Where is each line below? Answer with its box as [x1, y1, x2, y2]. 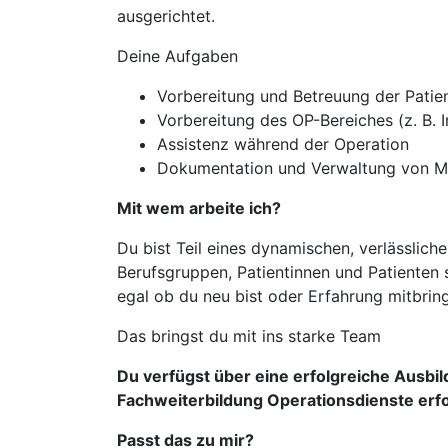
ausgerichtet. [117, 6, 215, 26]
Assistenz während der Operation [157, 134, 409, 154]
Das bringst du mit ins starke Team [117, 326, 381, 346]
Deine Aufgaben [117, 46, 238, 66]
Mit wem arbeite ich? [117, 198, 281, 218]
